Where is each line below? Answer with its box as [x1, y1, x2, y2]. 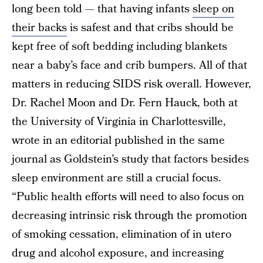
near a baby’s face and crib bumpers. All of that [12, 58, 247, 73]
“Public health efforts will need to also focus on [12, 189, 244, 205]
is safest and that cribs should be [67, 20, 234, 36]
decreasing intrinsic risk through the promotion [12, 208, 247, 224]
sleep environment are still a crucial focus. [12, 170, 221, 186]
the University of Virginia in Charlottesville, [12, 114, 226, 130]
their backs [12, 20, 67, 36]
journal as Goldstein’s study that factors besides [12, 151, 249, 167]
